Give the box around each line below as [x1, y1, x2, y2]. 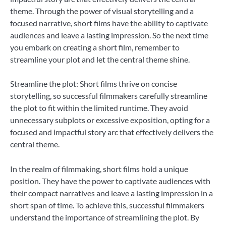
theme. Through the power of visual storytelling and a [10, 6, 194, 16]
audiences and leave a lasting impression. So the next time [10, 30, 208, 40]
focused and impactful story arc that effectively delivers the [10, 127, 213, 137]
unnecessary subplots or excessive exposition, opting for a [10, 115, 210, 125]
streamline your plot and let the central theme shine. [10, 54, 190, 65]
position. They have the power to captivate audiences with [10, 176, 210, 186]
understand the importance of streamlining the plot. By [10, 212, 199, 222]
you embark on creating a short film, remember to [10, 42, 180, 52]
